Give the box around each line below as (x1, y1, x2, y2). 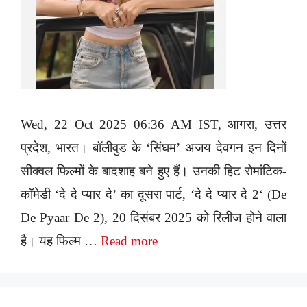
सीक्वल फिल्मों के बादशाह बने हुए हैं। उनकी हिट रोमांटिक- (21, 163, 286, 178)
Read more (101, 233, 158, 248)
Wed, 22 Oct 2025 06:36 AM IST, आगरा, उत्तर (21, 116, 286, 132)
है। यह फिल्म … (21, 233, 101, 248)
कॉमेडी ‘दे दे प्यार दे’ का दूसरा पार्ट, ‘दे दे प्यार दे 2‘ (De (21, 186, 286, 201)
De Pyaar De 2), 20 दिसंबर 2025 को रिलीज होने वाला (21, 210, 286, 225)
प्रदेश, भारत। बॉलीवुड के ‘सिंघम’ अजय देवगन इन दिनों (21, 140, 286, 155)
